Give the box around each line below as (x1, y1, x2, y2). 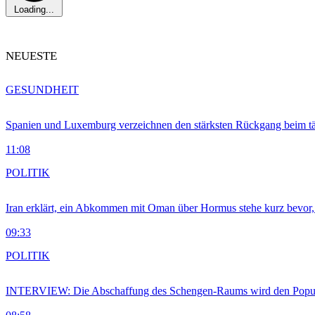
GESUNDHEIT (6, 84, 79, 96)
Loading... (14, 4, 54, 15)
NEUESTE (6, 49, 57, 63)
